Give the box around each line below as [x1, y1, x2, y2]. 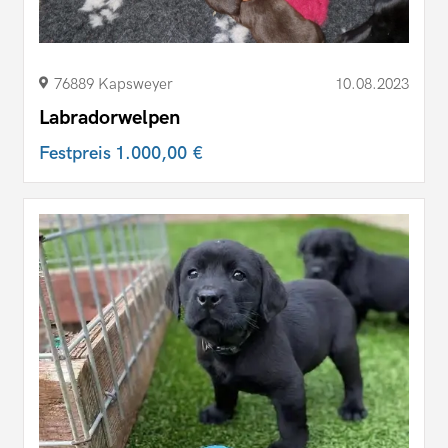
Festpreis [39, 142, 115, 164]
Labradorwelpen [39, 105, 180, 130]
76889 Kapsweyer [54, 74, 173, 93]
